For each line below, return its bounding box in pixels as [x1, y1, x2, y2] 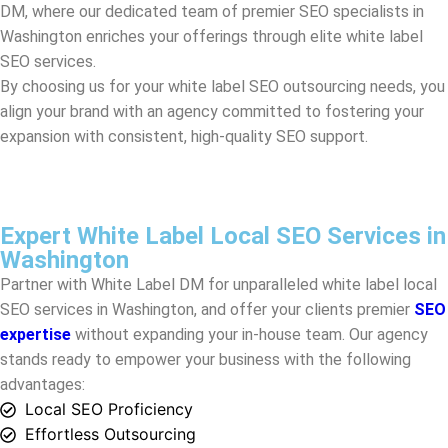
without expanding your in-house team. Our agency [71, 235, 428, 255]
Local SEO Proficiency [25, 309, 193, 330]
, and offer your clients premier [194, 210, 414, 230]
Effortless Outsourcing [25, 334, 196, 355]
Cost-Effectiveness [25, 359, 170, 380]
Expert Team [25, 384, 122, 405]
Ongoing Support [25, 409, 156, 430]
